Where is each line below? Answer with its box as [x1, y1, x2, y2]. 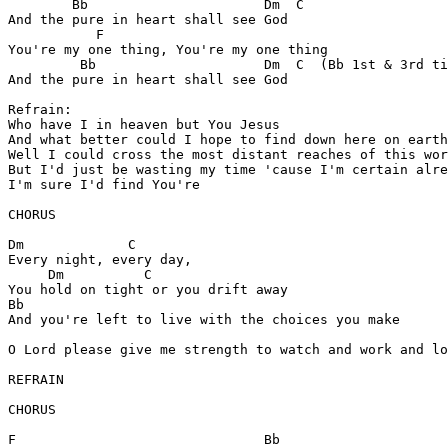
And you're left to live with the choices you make [8, 312, 400, 328]
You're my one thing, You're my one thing [8, 42, 328, 58]
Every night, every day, [8, 252, 192, 268]
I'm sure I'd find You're [8, 177, 200, 193]
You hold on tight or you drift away [8, 282, 288, 298]
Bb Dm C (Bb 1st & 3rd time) [8, 57, 72, 73]
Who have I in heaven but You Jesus [8, 117, 280, 133]
